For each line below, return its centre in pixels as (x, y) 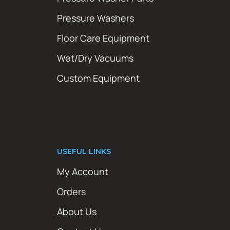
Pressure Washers (95, 18)
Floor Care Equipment (103, 38)
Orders (71, 191)
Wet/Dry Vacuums (95, 58)
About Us (77, 211)
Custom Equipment (98, 78)
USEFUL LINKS (84, 151)
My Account (83, 171)
